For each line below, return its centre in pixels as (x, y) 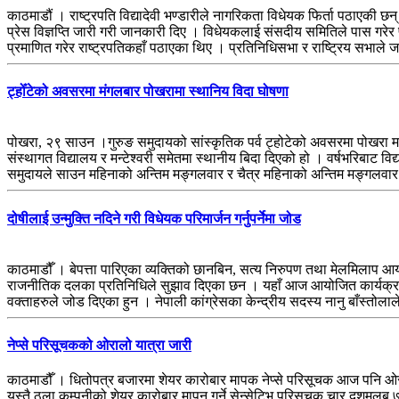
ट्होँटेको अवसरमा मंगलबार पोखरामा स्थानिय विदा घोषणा (148, 91)
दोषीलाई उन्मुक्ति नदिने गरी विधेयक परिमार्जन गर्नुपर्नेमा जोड (154, 218)
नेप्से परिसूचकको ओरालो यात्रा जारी (99, 346)
